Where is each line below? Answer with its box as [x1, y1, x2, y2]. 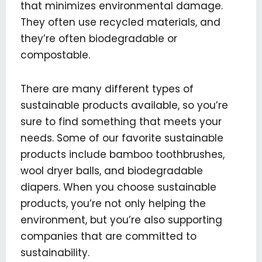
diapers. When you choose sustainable [20, 180, 216, 194]
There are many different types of [20, 81, 194, 96]
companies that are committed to [20, 229, 196, 243]
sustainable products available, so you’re [20, 98, 228, 112]
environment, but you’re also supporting [20, 212, 222, 227]
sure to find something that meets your [20, 114, 222, 129]
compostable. [20, 48, 90, 63]
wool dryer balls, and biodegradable [20, 163, 203, 178]
